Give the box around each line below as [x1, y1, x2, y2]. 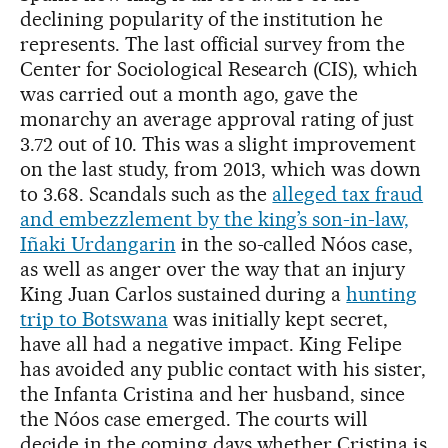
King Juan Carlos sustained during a [20, 281, 347, 306]
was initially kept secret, [167, 306, 389, 331]
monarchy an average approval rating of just [20, 106, 415, 131]
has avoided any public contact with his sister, [20, 356, 427, 381]
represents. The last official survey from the [20, 31, 406, 56]
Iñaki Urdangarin [20, 231, 176, 256]
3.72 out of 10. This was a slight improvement [20, 131, 417, 156]
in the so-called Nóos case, [175, 231, 414, 256]
